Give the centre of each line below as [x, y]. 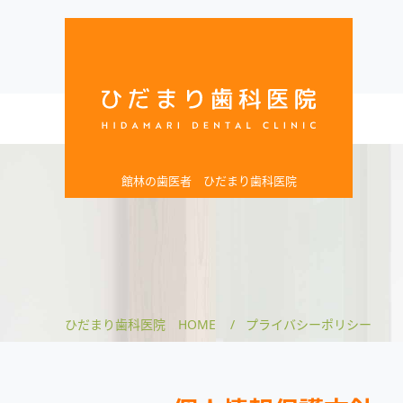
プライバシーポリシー [309, 324]
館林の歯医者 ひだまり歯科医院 [209, 181]
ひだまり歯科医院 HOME [140, 324]
